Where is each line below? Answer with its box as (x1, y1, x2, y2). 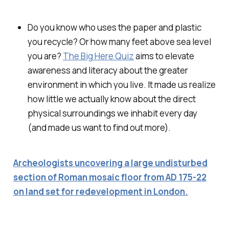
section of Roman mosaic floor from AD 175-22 (13, 171, 207, 184)
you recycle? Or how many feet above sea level (27, 36, 211, 48)
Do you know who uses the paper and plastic (27, 21, 201, 34)
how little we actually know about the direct (27, 93, 196, 105)
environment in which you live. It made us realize (27, 79, 216, 91)
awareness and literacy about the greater (27, 64, 188, 77)
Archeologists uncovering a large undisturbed (13, 157, 208, 169)
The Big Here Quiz (62, 50, 134, 62)
